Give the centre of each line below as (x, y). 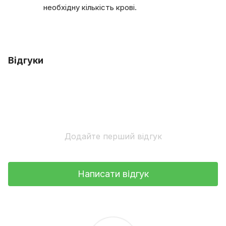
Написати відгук (113, 174)
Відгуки (26, 60)
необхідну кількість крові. (90, 7)
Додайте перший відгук (113, 136)
